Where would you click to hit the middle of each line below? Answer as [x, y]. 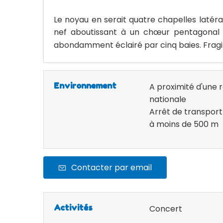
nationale [168, 99]
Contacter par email [111, 167]
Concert [166, 209]
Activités [73, 208]
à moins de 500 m [184, 124]
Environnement [85, 86]
